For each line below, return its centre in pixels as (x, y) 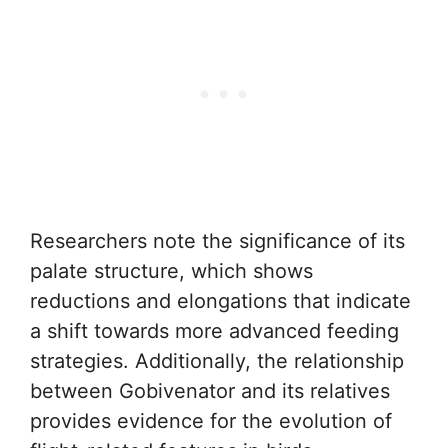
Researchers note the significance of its (217, 241)
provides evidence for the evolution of (211, 421)
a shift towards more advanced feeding (214, 331)
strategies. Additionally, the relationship (217, 361)
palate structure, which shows (171, 271)
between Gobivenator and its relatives (210, 391)
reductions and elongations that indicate (220, 301)
